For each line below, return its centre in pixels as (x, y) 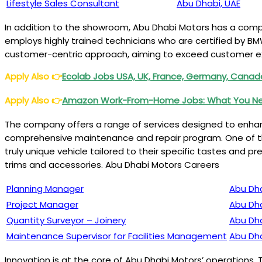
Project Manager (42, 204)
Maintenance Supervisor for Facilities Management (117, 236)
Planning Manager (45, 189)
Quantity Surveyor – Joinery (66, 220)
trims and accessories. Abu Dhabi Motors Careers (112, 165)
